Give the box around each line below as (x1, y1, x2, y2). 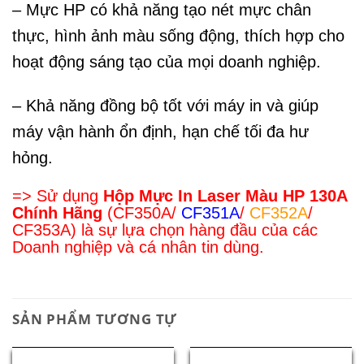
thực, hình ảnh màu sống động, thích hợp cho (12, 26, 344, 45)
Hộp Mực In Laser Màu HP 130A (103, 187, 347, 206)
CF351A (181, 204, 240, 223)
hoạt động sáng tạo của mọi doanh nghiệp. (12, 52, 326, 71)
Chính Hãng (12, 204, 102, 223)
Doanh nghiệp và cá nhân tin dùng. (12, 238, 264, 257)
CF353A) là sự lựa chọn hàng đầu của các (12, 221, 318, 240)
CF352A (249, 204, 308, 223)
